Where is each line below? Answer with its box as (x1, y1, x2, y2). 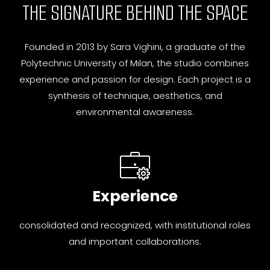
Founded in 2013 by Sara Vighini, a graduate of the (25, 40, 245, 54)
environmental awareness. (76, 105, 194, 119)
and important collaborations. (69, 234, 201, 248)
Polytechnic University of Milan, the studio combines (21, 57, 249, 70)
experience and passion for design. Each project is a (19, 73, 251, 86)
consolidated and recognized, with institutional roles (19, 218, 251, 231)
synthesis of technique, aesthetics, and (48, 89, 222, 102)
